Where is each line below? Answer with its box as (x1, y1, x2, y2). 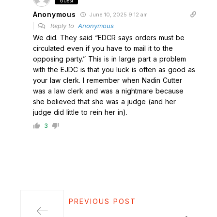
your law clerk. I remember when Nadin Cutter (33, 76, 182, 84)
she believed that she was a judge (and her (33, 97, 176, 106)
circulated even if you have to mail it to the (33, 44, 173, 52)
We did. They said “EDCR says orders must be (33, 33, 185, 42)
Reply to (48, 22, 78, 30)
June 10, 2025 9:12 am (88, 11, 148, 18)
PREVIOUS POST (69, 197, 136, 205)
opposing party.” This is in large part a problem (33, 55, 186, 63)
